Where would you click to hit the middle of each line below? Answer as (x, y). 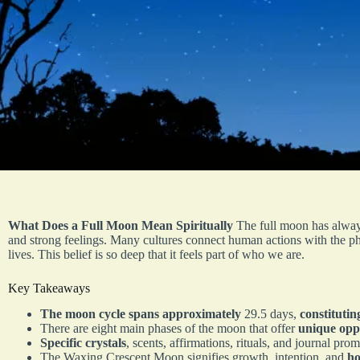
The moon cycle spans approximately (141, 314)
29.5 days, (270, 314)
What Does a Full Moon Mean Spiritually (121, 225)
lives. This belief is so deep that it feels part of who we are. (156, 254)
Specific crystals (83, 343)
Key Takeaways (49, 288)
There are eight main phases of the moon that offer (169, 329)
